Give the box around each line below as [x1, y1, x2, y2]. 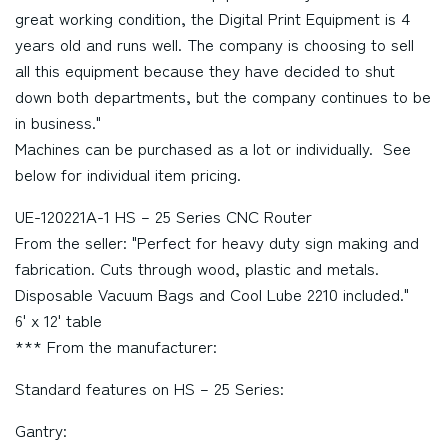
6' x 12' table [15, 308, 102, 332]
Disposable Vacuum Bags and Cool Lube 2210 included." [15, 282, 409, 306]
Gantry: [15, 418, 67, 442]
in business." [15, 110, 101, 134]
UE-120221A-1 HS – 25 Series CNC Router [15, 204, 312, 228]
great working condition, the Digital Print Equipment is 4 [15, 6, 410, 30]
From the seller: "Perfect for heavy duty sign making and [15, 230, 419, 254]
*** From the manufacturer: [15, 334, 217, 358]
